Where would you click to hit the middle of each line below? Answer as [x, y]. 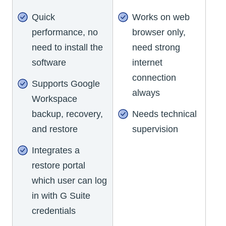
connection [154, 78]
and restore [55, 129]
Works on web [161, 17]
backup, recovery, [67, 114]
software [49, 63]
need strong [156, 48]
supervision [155, 129]
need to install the [67, 48]
